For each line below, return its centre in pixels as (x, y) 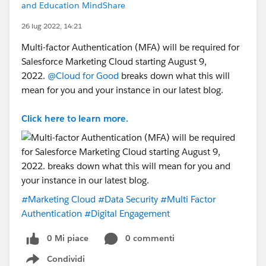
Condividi (66, 259)
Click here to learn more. (75, 118)
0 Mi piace (68, 238)
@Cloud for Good (83, 76)
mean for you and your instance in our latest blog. (123, 90)
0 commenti (150, 238)
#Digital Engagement (127, 213)
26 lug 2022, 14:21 (52, 26)
